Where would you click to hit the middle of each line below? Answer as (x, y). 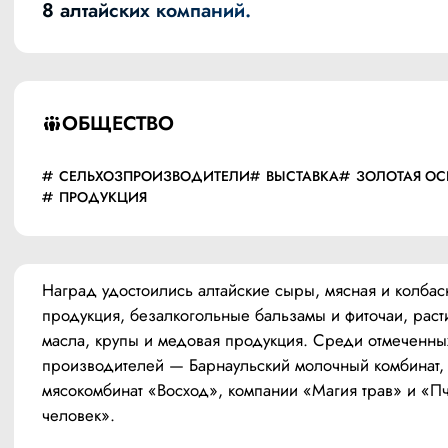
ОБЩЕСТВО (117, 123)
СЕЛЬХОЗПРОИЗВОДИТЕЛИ (154, 176)
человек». (78, 415)
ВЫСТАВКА (303, 176)
